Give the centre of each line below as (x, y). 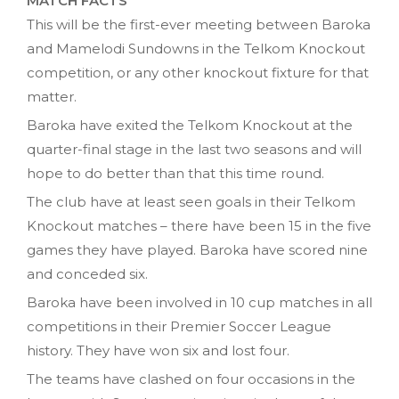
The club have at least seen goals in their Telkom (191, 201)
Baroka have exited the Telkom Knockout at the (190, 125)
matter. (52, 96)
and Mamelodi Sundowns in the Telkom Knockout (196, 48)
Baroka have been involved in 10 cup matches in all (199, 302)
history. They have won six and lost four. (158, 350)
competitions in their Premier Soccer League (179, 326)
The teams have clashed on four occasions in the (191, 379)
